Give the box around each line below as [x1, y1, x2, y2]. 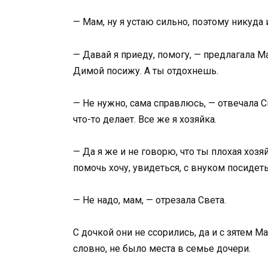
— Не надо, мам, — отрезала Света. [73, 194, 226, 206]
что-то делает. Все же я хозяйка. [73, 113, 217, 125]
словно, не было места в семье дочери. [73, 243, 251, 255]
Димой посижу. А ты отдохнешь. [73, 65, 218, 77]
